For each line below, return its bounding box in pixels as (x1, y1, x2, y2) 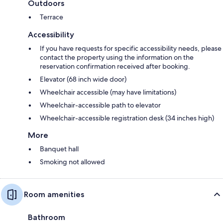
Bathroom (28, 212, 65, 222)
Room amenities (24, 189, 84, 199)
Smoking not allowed (40, 157, 105, 166)
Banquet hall (40, 144, 79, 153)
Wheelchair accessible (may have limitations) (40, 87, 176, 97)
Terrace (40, 12, 63, 21)
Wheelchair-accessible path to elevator (40, 100, 161, 110)
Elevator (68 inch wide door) (40, 74, 126, 84)
